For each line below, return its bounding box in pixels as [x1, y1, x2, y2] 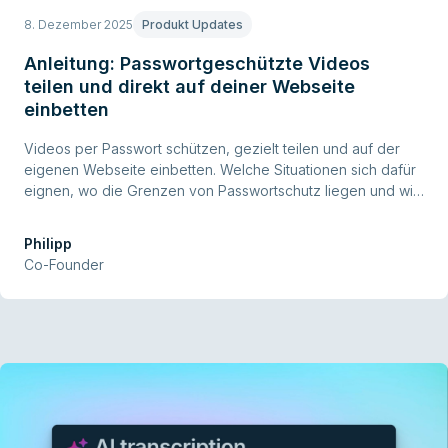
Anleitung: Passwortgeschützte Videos [24, 52, 370, 74]
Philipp [24, 235, 72, 253]
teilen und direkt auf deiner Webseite [24, 75, 355, 97]
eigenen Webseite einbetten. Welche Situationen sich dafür [24, 161, 416, 179]
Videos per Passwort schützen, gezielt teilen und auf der [24, 140, 400, 158]
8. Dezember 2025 [24, 16, 133, 32]
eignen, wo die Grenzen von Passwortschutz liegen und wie [24, 182, 422, 200]
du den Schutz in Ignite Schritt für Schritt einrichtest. [24, 203, 362, 221]
